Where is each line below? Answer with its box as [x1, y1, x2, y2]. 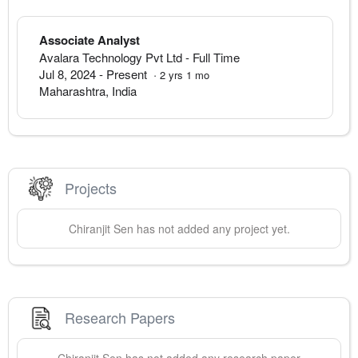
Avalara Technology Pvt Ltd [39, 48, 182, 66]
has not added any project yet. [133, 220, 290, 237]
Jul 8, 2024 [39, 65, 96, 82]
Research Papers [65, 307, 175, 328]
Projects [65, 177, 117, 199]
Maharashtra [39, 82, 105, 99]
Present [106, 65, 147, 82]
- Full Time [182, 48, 240, 66]
